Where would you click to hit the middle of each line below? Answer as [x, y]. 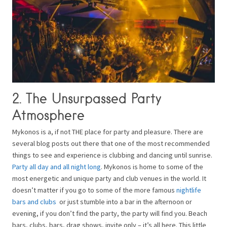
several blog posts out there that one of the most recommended [111, 143]
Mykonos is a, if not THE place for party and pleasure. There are [108, 131]
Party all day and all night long [56, 166]
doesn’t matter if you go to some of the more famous [94, 190]
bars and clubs [34, 201]
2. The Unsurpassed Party [87, 98]
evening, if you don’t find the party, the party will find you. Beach [110, 213]
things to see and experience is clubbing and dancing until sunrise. [112, 155]
